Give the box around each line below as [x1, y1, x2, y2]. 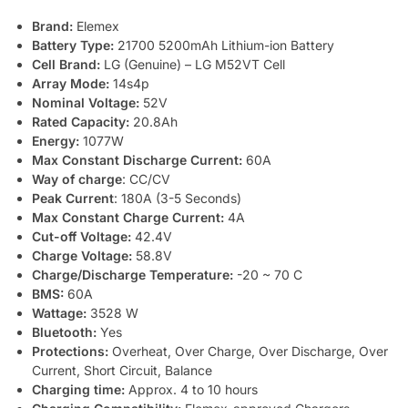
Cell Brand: [32, 56, 100, 73]
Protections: [32, 343, 108, 360]
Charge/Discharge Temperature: [32, 267, 233, 283]
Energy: [32, 133, 79, 149]
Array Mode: [32, 76, 109, 92]
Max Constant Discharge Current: [32, 152, 242, 168]
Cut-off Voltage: [32, 229, 131, 245]
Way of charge [32, 171, 122, 188]
